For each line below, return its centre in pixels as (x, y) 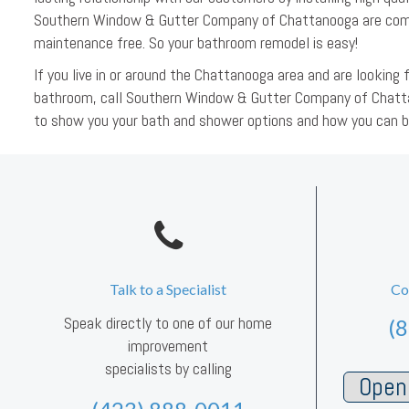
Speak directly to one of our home (168, 323)
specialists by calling (168, 369)
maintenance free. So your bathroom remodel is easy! (196, 43)
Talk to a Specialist (168, 289)
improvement (168, 346)
